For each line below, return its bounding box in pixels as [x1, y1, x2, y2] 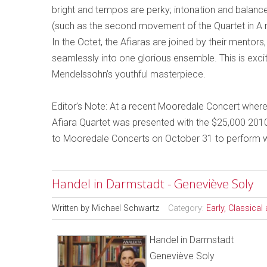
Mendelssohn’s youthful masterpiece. [52, 69, 206, 80]
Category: [168, 203, 206, 213]
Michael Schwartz [92, 203, 159, 213]
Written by [52, 203, 92, 213]
